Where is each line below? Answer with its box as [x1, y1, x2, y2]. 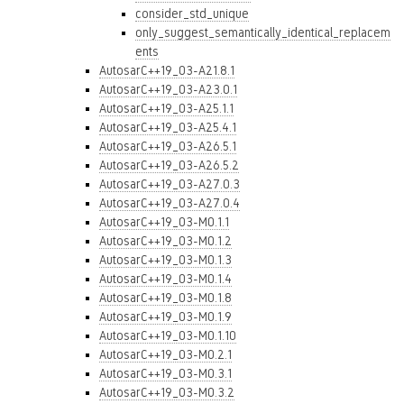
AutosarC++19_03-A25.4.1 [99, 120, 236, 134]
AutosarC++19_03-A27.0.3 [99, 177, 240, 191]
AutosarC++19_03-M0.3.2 [99, 385, 234, 399]
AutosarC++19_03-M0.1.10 [99, 328, 236, 343]
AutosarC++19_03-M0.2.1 [99, 347, 232, 362]
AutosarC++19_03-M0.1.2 [99, 234, 232, 248]
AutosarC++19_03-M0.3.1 [99, 366, 232, 381]
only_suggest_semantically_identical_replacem [135, 25, 390, 40]
